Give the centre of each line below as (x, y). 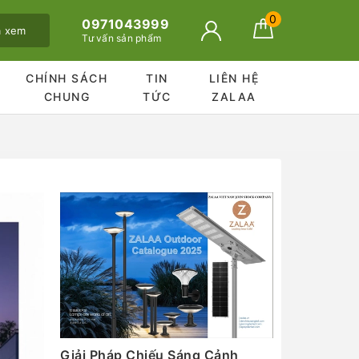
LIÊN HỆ (234, 78)
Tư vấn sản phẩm (122, 38)
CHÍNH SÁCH (67, 78)
